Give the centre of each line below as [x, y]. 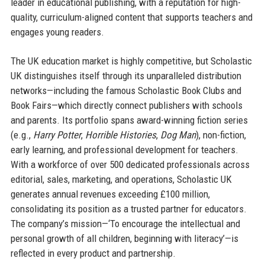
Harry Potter [57, 135]
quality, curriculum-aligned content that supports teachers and [131, 17]
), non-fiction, [221, 135]
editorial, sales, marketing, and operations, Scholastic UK [121, 179]
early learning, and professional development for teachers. [124, 149]
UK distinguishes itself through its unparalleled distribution [126, 75]
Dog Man [178, 135]
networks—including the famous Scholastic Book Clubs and [126, 90]
